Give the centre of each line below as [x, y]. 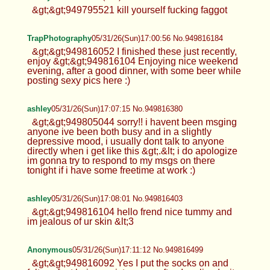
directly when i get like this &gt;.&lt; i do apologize [132, 151]
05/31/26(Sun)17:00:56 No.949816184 [157, 38]
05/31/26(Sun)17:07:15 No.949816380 [117, 108]
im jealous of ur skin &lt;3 [80, 221]
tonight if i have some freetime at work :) [111, 170]
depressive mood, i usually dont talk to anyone [125, 141]
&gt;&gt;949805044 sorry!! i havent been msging [134, 122]
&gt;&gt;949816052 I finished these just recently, [134, 51]
